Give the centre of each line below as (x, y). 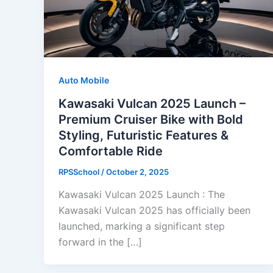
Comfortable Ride (111, 151)
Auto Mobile (84, 80)
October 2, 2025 (137, 172)
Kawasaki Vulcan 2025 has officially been (154, 211)
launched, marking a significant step (142, 226)
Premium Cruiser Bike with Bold (151, 119)
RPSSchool (80, 172)
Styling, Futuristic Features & (144, 135)
